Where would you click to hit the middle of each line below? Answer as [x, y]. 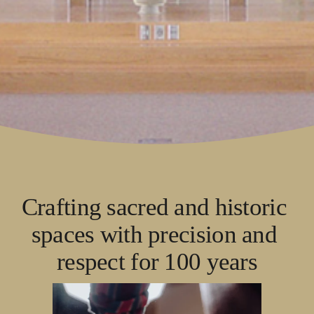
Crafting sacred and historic [154, 206]
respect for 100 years [157, 261]
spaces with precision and [154, 234]
